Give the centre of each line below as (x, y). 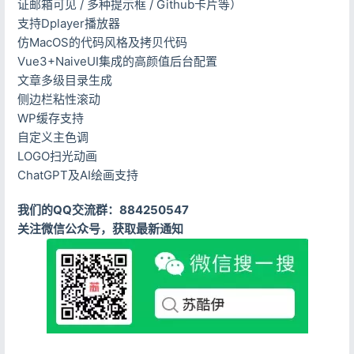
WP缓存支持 (50, 119)
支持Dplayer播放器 (68, 24)
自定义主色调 (53, 137)
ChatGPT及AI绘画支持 (77, 175)
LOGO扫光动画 (57, 156)
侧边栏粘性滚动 (58, 100)
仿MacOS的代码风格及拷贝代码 (102, 43)
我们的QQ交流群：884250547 (103, 210)
